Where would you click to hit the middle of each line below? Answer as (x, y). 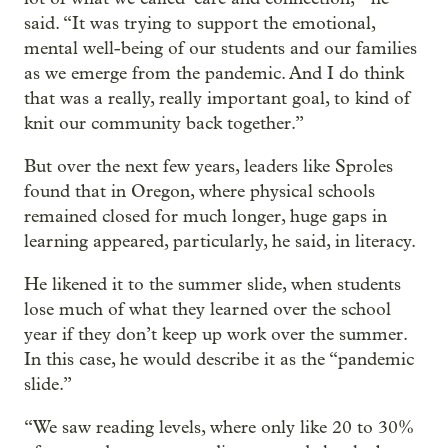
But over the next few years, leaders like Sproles (208, 167)
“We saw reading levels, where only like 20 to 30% (219, 428)
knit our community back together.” (164, 124)
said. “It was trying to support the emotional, (199, 24)
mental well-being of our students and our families (220, 49)
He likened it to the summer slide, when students (212, 285)
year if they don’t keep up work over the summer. (215, 335)
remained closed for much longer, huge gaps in (205, 217)
